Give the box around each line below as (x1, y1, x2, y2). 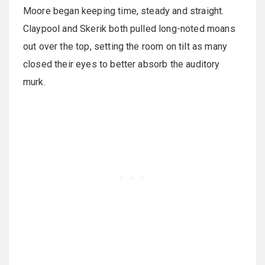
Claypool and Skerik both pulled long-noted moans (23, 23, 235, 35)
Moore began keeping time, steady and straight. (23, 5, 224, 17)
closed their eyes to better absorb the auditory (23, 59, 220, 70)
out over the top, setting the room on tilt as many (23, 41, 228, 53)
